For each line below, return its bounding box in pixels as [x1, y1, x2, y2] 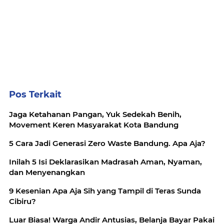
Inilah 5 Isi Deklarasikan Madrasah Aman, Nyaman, [9, 157, 202, 167]
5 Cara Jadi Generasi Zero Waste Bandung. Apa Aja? [9, 138, 205, 148]
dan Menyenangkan [9, 167, 85, 177]
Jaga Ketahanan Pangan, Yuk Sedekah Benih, [9, 109, 181, 119]
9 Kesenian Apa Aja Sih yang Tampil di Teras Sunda [9, 186, 201, 196]
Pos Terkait [9, 89, 61, 100]
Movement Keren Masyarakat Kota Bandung [9, 120, 178, 130]
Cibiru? [9, 196, 36, 206]
